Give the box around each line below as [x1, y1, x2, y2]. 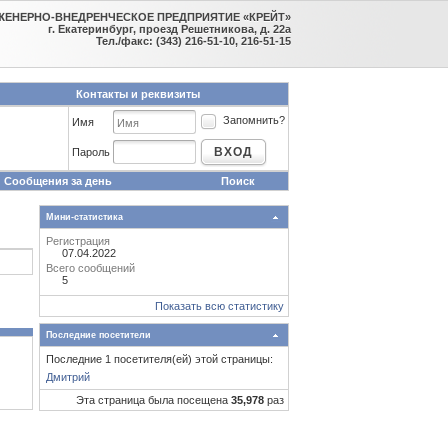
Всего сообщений [45, 262, 135, 274]
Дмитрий [45, 371, 90, 383]
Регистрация [45, 235, 110, 247]
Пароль [71, 146, 110, 158]
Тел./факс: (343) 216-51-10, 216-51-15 [95, 35, 291, 47]
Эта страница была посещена [75, 394, 231, 406]
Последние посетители [45, 330, 151, 340]
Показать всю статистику [154, 300, 284, 312]
